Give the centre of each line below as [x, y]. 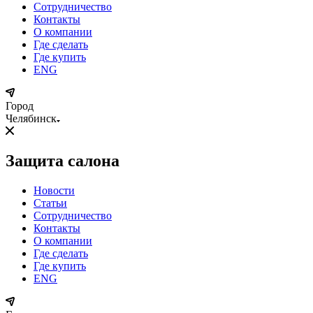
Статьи [50, 203]
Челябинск [31, 118]
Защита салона [63, 160]
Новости [54, 190]
